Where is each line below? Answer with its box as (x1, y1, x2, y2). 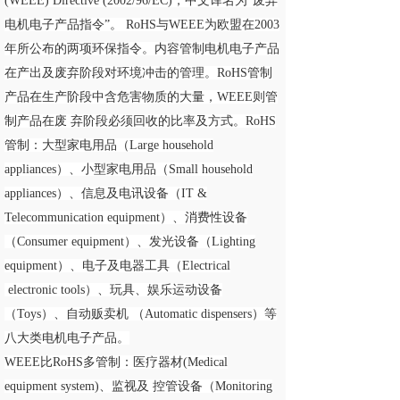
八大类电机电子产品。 (4, 331, 129, 345)
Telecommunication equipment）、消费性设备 (4, 211, 247, 224)
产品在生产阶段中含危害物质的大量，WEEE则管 (4, 90, 278, 104)
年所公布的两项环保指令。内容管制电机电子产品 (4, 42, 279, 55)
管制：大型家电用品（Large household (4, 138, 213, 152)
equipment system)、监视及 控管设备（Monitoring (4, 379, 272, 393)
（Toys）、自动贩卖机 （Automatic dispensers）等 (4, 307, 277, 321)
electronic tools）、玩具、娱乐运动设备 (4, 283, 222, 296)
